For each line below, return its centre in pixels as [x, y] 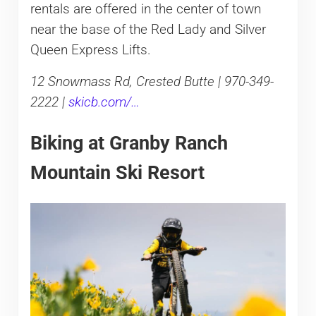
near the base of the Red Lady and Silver [148, 29]
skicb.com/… [104, 102]
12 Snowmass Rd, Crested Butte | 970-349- [152, 81]
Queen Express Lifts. [90, 50]
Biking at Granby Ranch [129, 142]
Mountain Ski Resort [117, 172]
